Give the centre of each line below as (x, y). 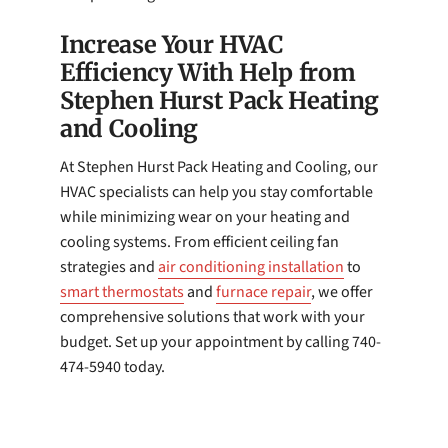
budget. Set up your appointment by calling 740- (220, 341)
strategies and (109, 266)
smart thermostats (122, 291)
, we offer (342, 291)
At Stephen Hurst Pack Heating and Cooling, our (219, 166)
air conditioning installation (251, 266)
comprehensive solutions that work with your (212, 316)
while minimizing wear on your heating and (205, 216)
